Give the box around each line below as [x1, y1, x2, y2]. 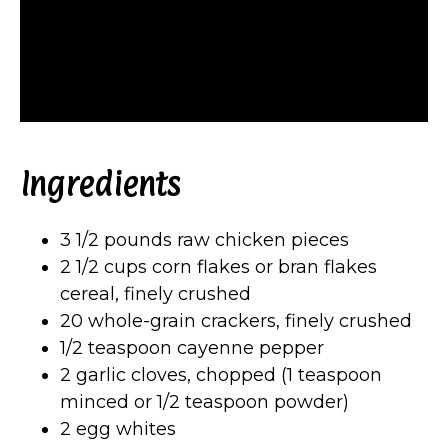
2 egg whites [60, 417, 176, 440]
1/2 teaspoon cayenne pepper [60, 336, 324, 359]
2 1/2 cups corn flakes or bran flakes [60, 255, 377, 278]
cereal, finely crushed [60, 282, 251, 305]
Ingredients [20, 165, 180, 204]
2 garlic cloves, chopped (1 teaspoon [60, 363, 382, 386]
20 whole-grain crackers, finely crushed [60, 309, 412, 332]
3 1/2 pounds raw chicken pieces [60, 228, 349, 251]
